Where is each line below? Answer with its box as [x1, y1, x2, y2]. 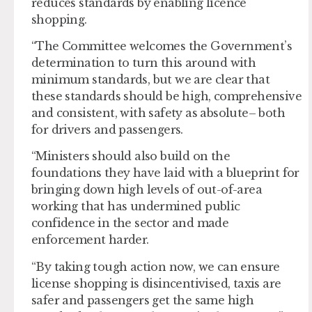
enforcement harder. [31, 233, 155, 247]
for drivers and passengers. [31, 123, 183, 137]
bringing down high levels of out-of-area [31, 182, 262, 197]
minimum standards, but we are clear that [31, 72, 270, 87]
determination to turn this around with [31, 56, 256, 70]
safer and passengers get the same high [31, 292, 254, 307]
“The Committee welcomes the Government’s [31, 39, 292, 54]
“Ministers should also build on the [31, 149, 230, 164]
